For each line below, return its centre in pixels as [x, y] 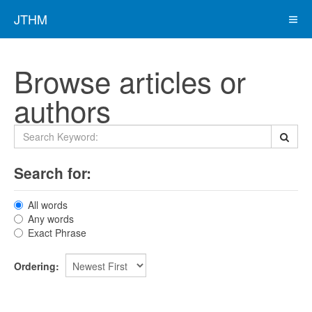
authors [62, 110]
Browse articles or [130, 81]
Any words [51, 219]
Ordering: [37, 266]
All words [48, 205]
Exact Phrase [57, 233]
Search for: [53, 173]
